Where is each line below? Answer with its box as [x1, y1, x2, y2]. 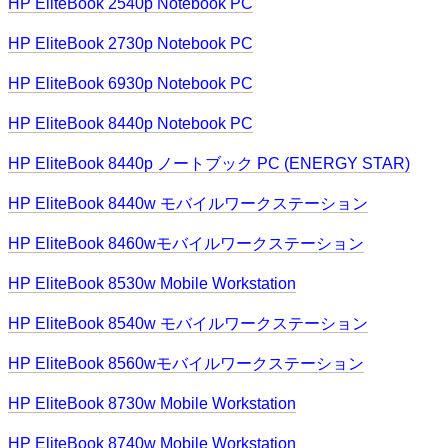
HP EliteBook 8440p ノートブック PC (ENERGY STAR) [8, 155, 410, 172]
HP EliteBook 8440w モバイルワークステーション [8, 195, 368, 212]
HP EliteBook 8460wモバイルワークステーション [8, 235, 364, 252]
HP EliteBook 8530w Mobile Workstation [8, 275, 296, 292]
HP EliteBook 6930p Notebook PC [8, 75, 253, 92]
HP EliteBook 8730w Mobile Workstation [8, 395, 296, 412]
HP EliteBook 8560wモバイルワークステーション [8, 355, 364, 372]
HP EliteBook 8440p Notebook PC [8, 115, 253, 132]
